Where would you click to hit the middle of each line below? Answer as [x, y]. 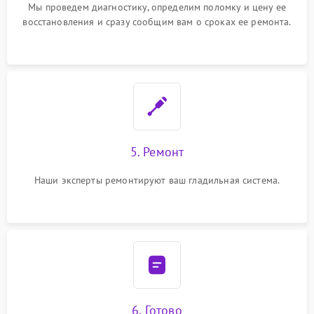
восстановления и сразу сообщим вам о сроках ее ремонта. [157, 22]
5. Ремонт [157, 152]
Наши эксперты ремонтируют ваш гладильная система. [157, 180]
